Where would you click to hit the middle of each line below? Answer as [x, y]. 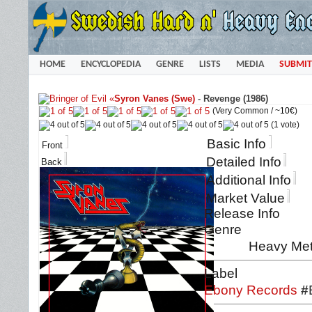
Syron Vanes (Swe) [155, 99]
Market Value [245, 198]
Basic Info [236, 144]
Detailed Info [244, 162]
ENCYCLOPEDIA [110, 64]
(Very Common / [244, 110]
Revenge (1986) [236, 99]
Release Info [242, 213]
